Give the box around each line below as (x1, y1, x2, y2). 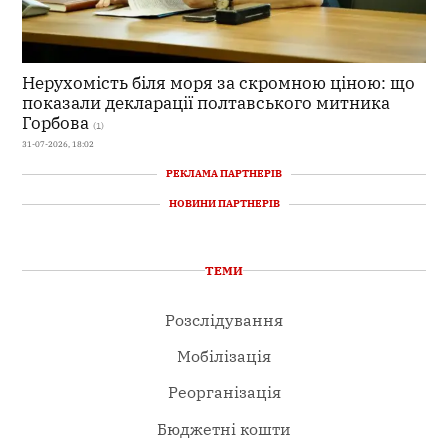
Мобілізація (177, 346, 271, 367)
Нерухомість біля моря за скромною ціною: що (22, 70, 416, 94)
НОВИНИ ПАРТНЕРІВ (168, 197, 280, 211)
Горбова (22, 110, 90, 134)
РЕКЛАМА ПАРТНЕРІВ (166, 167, 282, 181)
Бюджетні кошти (157, 418, 291, 439)
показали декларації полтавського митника (22, 90, 391, 114)
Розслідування (165, 309, 283, 330)
